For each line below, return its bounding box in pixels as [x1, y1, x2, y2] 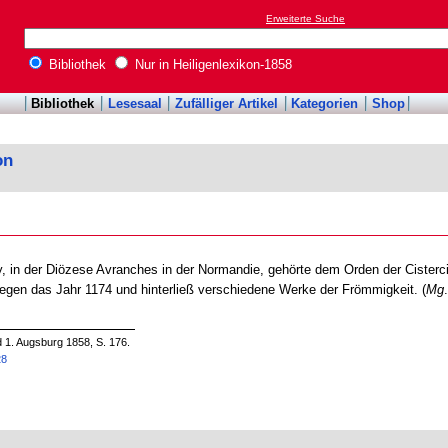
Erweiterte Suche [266, 13, 345, 25]
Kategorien [291, 96, 359, 112]
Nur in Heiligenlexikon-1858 [131, 57, 292, 73]
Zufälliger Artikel [175, 96, 278, 112]
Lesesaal [107, 96, 162, 112]
